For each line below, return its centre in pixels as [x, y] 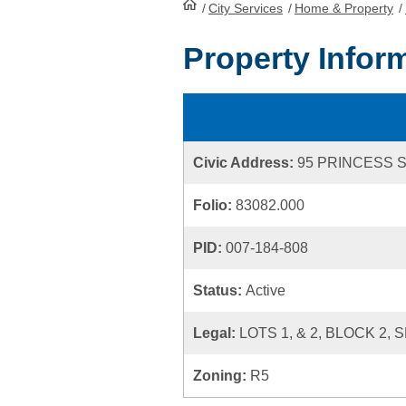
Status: [219, 290]
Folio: [214, 205]
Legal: [216, 333]
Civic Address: [245, 163]
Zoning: [222, 376]
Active [266, 290]
